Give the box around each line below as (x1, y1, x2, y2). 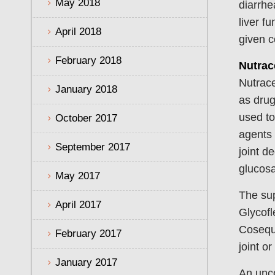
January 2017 (55, 256, 117, 268)
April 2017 (55, 198, 101, 211)
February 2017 (55, 227, 122, 239)
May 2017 (55, 169, 100, 182)
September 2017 (55, 141, 130, 153)
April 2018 (55, 25, 101, 37)
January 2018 (55, 83, 117, 95)
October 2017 (55, 112, 117, 124)
